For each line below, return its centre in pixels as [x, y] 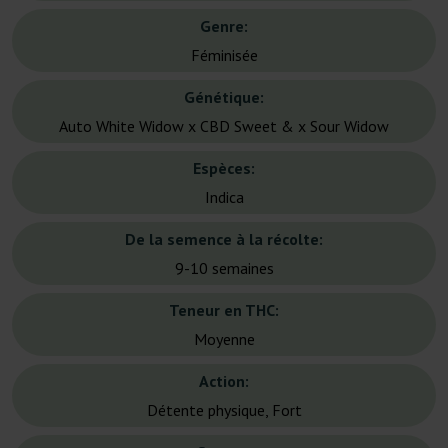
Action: [224, 381]
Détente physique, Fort [224, 410]
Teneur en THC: [224, 310]
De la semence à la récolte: [224, 239]
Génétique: [224, 97]
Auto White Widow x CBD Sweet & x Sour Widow [224, 126]
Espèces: [224, 168]
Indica [224, 197]
